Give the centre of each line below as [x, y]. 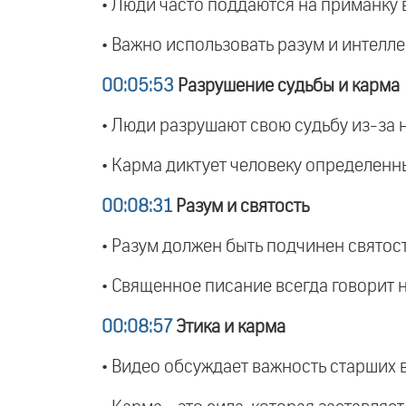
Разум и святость [241, 206]
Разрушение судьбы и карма [287, 86]
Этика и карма [229, 327]
